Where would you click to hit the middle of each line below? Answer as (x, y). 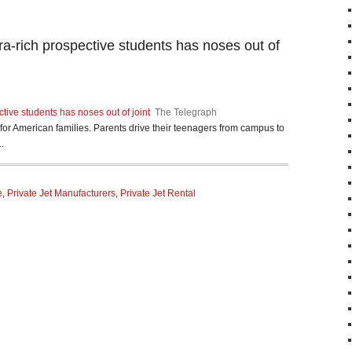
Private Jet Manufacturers (61, 193)
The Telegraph (186, 112)
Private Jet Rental (158, 193)
